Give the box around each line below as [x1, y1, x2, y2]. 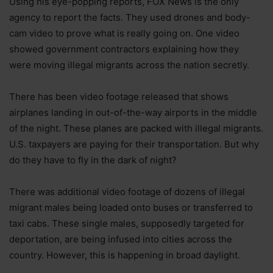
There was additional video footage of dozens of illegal [9, 186, 245, 198]
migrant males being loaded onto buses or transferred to [9, 202, 253, 214]
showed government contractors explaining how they [9, 43, 239, 55]
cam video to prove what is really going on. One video [9, 27, 239, 40]
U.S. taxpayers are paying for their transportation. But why [9, 138, 259, 151]
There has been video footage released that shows [9, 91, 229, 103]
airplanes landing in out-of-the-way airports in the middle [9, 107, 257, 119]
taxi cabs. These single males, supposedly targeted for [9, 218, 244, 230]
